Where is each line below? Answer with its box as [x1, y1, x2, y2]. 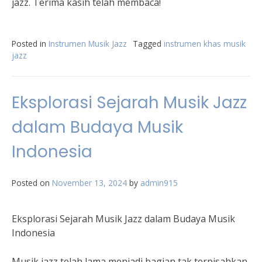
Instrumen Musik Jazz [49, 38, 127, 49]
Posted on [12, 177, 52, 188]
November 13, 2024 [52, 177, 127, 188]
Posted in [12, 38, 49, 49]
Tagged [133, 38, 164, 49]
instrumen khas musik [164, 38, 246, 49]
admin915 [140, 177, 178, 188]
